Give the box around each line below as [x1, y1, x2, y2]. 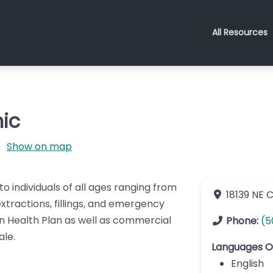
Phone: [226, 214, 261, 228]
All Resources [212, 26, 268, 39]
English [231, 257, 264, 271]
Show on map [7, 140, 72, 154]
